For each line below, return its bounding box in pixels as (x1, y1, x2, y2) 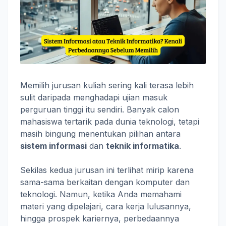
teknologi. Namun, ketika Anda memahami (20, 189, 182, 199)
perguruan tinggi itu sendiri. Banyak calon (20, 104, 179, 115)
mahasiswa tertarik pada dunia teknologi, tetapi (20, 117, 199, 127)
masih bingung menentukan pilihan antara (20, 129, 181, 139)
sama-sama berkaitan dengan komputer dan (20, 177, 190, 187)
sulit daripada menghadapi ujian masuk (20, 92, 167, 102)
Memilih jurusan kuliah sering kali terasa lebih (20, 80, 194, 90)
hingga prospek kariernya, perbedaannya (20, 213, 179, 223)
